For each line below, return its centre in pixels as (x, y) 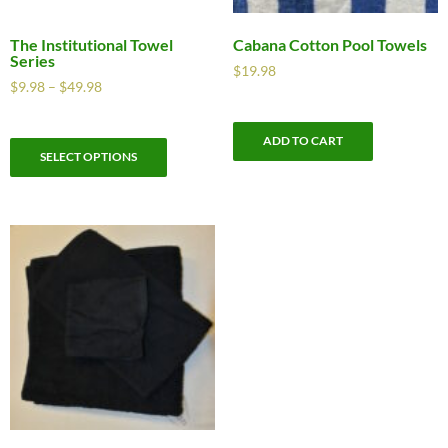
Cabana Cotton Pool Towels (329, 45)
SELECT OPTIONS (88, 156)
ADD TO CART (302, 140)
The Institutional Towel (91, 45)
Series (32, 61)
